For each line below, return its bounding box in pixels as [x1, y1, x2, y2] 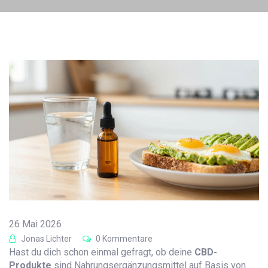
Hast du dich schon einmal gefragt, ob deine [9, 246, 194, 258]
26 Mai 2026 [9, 218, 62, 230]
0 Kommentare [94, 234, 153, 244]
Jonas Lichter [19, 234, 72, 244]
